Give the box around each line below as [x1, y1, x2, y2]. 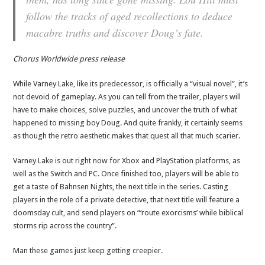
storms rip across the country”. [13, 221, 117, 231]
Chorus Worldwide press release [13, 54, 125, 64]
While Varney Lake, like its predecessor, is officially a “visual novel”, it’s [13, 79, 248, 89]
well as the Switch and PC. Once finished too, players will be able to [13, 169, 240, 179]
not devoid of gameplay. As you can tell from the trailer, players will [13, 92, 241, 102]
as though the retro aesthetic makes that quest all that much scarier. [13, 131, 241, 141]
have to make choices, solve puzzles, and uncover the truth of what [13, 105, 238, 115]
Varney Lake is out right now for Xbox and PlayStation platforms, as [13, 156, 241, 166]
